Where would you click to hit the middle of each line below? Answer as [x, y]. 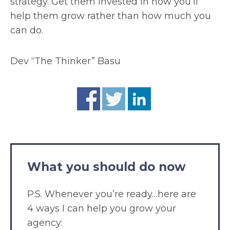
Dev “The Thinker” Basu [65, 61]
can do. [27, 30]
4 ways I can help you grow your [102, 208]
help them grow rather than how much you [111, 16]
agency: [45, 223]
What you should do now [107, 167]
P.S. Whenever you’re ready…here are [112, 194]
